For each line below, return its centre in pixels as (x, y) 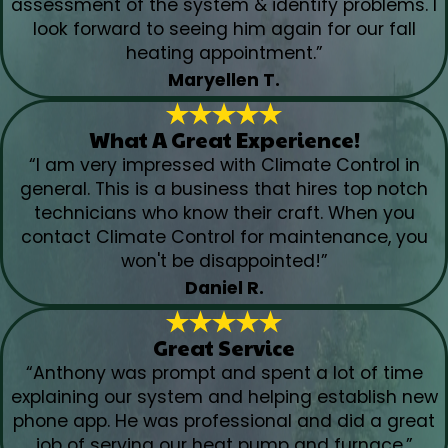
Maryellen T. (224, 79)
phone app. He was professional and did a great (224, 421)
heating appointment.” (224, 52)
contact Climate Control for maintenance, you (224, 237)
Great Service (224, 347)
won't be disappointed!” (224, 261)
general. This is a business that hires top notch (224, 189)
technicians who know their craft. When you (224, 213)
